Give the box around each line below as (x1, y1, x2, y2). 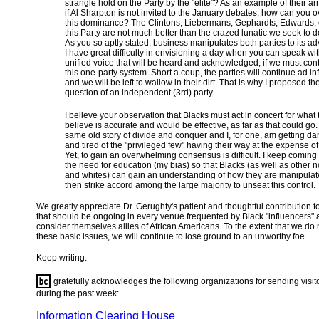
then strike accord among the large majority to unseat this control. (65, 180, 315, 190)
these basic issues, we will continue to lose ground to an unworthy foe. (36, 231, 307, 241)
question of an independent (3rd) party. (65, 88, 214, 98)
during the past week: (36, 288, 119, 298)
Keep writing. (36, 253, 87, 263)
